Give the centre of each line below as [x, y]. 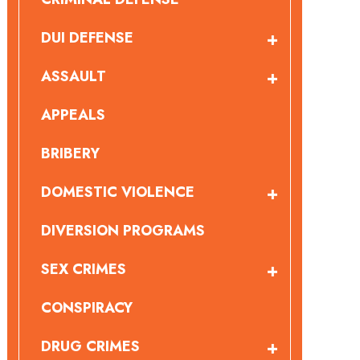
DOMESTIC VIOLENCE [117, 192]
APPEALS [73, 115]
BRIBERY [70, 153]
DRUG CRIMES [90, 346]
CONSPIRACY [86, 308]
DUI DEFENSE [87, 38]
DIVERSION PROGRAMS [123, 231]
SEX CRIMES [83, 269]
